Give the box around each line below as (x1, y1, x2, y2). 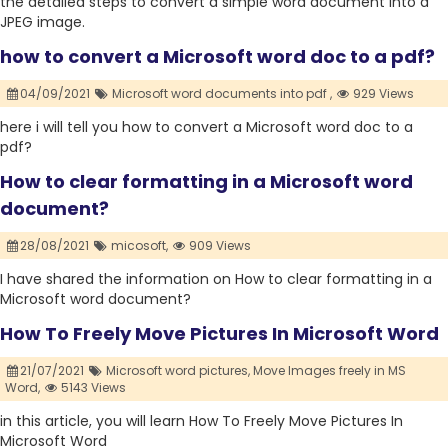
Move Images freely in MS (252, 362, 406, 380)
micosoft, (110, 237, 168, 255)
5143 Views (58, 379, 127, 397)
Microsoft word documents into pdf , (111, 85, 332, 103)
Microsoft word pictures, (105, 362, 250, 380)
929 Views (350, 85, 415, 103)
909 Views (186, 237, 252, 255)
